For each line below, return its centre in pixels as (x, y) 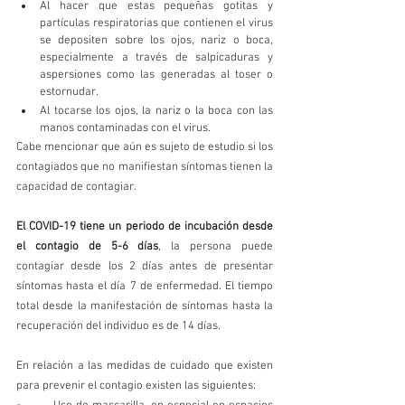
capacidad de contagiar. (77, 187)
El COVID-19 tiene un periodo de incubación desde (145, 227)
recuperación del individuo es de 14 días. (120, 326)
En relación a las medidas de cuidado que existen (145, 366)
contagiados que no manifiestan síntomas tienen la (145, 167)
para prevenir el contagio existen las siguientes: (137, 386)
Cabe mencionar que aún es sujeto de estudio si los (145, 147)
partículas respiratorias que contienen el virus (156, 24)
